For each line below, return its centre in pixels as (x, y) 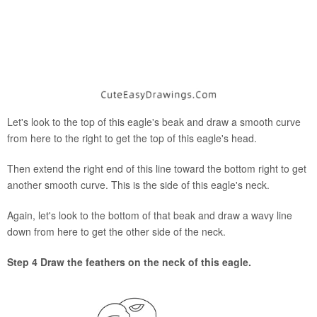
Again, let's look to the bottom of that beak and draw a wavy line (150, 215)
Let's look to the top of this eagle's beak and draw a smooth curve (154, 122)
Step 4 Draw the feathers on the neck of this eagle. (129, 262)
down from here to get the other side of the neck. (116, 232)
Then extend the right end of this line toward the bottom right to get (157, 169)
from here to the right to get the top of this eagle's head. (132, 138)
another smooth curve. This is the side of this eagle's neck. (138, 185)
